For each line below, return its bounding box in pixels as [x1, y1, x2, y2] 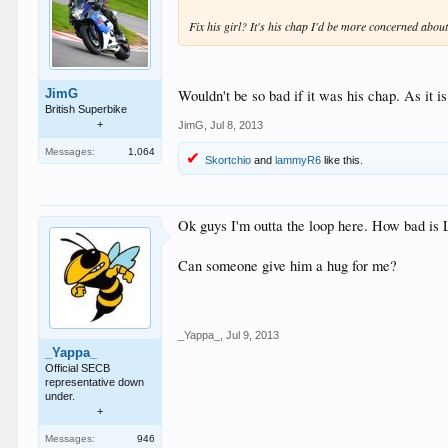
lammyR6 [275, 153, 322, 166]
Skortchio [205, 153, 252, 166]
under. [45, 389, 76, 402]
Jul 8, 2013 [210, 118, 264, 131]
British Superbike [45, 103, 128, 115]
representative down [45, 375, 145, 388]
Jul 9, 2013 [226, 328, 280, 341]
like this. [321, 153, 364, 166]
